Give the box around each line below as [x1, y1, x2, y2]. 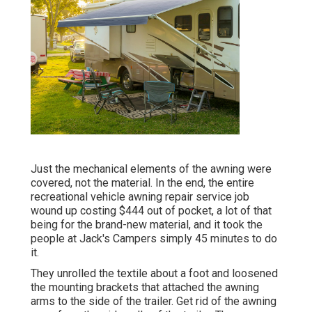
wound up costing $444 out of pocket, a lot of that [31, 204, 272, 218]
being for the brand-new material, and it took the [31, 218, 263, 232]
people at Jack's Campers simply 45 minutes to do [31, 232, 277, 246]
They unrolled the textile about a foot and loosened [31, 267, 278, 281]
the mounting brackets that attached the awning [31, 281, 259, 295]
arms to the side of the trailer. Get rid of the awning [31, 295, 276, 309]
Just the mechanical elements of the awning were [31, 162, 272, 176]
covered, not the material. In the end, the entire [31, 176, 254, 190]
